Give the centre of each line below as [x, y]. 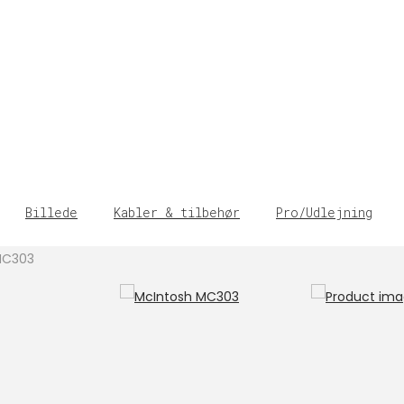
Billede [51, 212]
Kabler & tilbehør [177, 212]
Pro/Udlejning [324, 212]
